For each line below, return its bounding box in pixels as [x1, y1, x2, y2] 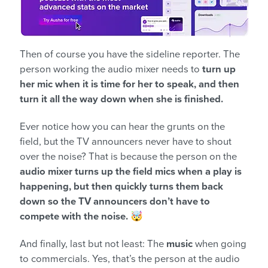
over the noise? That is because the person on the [20, 150, 237, 163]
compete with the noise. [20, 210, 128, 223]
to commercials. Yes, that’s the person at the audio [20, 252, 240, 265]
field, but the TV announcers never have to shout [20, 135, 232, 148]
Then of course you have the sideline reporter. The [20, 48, 240, 60]
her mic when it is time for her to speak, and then [20, 78, 239, 90]
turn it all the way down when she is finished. [20, 93, 226, 105]
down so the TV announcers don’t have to [20, 195, 210, 208]
